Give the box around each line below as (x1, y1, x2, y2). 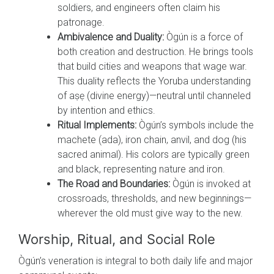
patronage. (57, 16, 105, 28)
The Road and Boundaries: (57, 177, 170, 190)
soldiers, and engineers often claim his (57, 1, 220, 13)
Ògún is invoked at (170, 177, 251, 190)
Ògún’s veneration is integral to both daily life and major (18, 254, 253, 267)
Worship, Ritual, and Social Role (18, 231, 215, 247)
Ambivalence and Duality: (57, 31, 164, 43)
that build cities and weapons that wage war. (57, 60, 247, 72)
